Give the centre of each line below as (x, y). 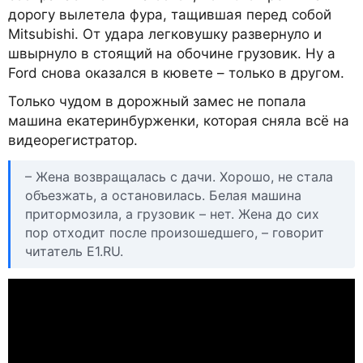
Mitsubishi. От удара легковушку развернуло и (165, 34)
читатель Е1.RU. (74, 251)
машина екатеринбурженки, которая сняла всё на (179, 121)
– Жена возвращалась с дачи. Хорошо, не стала (179, 176)
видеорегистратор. (73, 141)
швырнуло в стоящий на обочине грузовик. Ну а (172, 54)
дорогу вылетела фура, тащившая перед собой (170, 15)
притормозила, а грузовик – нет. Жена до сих (172, 214)
